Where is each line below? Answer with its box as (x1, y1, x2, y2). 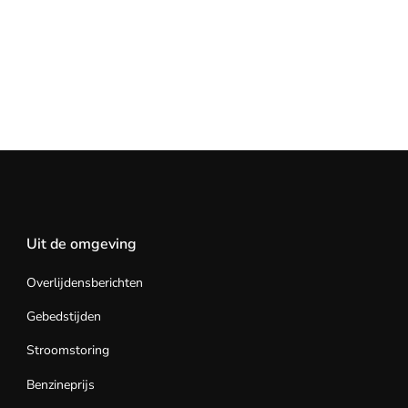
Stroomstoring (25, 342, 109, 360)
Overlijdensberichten (25, 273, 143, 291)
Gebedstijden (25, 307, 101, 325)
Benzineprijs (25, 375, 95, 393)
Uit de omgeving (25, 233, 137, 254)
